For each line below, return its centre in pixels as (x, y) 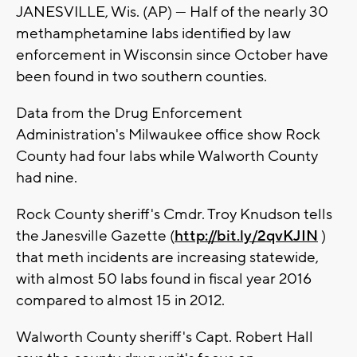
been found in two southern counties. (141, 77)
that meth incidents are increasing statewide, (167, 258)
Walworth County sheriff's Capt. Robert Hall (165, 337)
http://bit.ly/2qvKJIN (246, 236)
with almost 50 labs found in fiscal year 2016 (164, 279)
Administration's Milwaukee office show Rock (168, 135)
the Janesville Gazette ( (95, 236)
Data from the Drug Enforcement (129, 114)
